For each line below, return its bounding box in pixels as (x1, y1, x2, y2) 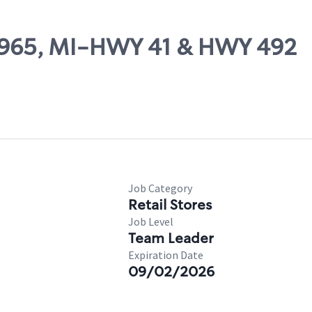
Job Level (128, 214, 173, 228)
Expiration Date (128, 248, 203, 262)
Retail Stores (128, 196, 212, 214)
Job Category (128, 181, 192, 195)
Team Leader (128, 229, 214, 247)
